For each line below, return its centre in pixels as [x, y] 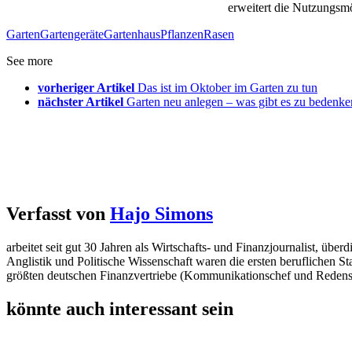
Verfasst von [58, 214]
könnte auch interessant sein [120, 308]
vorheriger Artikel [86, 88]
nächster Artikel [81, 102]
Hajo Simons [161, 214]
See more [29, 61]
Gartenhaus [132, 35]
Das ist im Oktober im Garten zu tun [227, 88]
